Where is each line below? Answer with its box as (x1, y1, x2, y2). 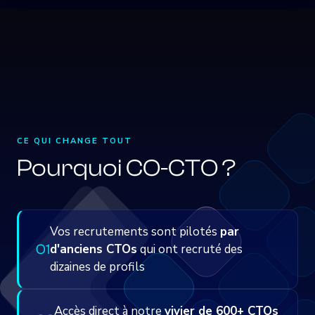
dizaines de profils (50, 259, 145, 275)
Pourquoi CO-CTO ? (17, 155, 236, 182)
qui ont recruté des (137, 241, 243, 257)
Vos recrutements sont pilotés (50, 224, 220, 240)
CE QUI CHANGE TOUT (17, 136, 133, 146)
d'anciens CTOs (50, 241, 137, 257)
